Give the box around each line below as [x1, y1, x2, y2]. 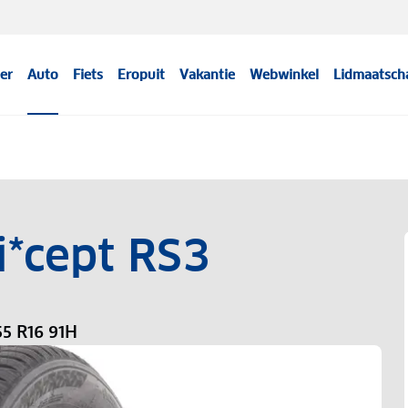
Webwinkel [250, 66, 320, 83]
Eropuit [117, 66, 166, 83]
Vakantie [179, 66, 236, 83]
